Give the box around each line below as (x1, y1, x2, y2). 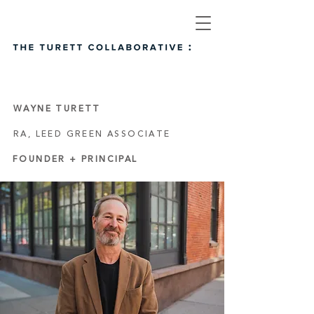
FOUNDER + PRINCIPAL (13, 153, 138, 166)
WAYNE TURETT (13, 102, 101, 116)
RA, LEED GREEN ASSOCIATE (13, 128, 171, 141)
